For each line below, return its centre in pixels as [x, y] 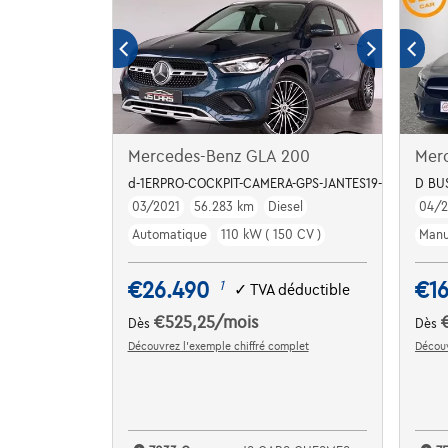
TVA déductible [299, 290]
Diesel [285, 206]
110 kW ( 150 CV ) [270, 234]
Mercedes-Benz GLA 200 [218, 156]
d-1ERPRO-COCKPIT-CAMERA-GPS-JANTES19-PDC [267, 183]
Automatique [169, 234]
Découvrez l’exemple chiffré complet [218, 345]
